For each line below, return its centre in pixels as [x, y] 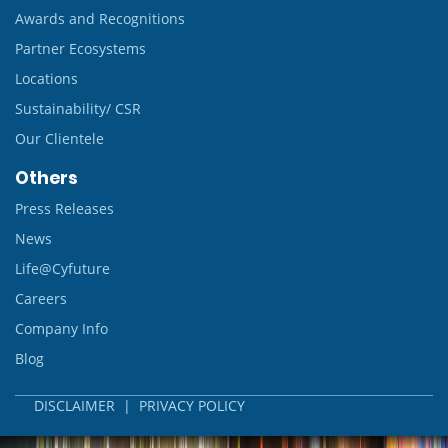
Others [46, 178]
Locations [46, 78]
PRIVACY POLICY [192, 405]
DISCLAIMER [74, 405]
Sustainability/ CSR [78, 108]
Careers [41, 298]
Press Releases [64, 208]
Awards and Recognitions [100, 18]
